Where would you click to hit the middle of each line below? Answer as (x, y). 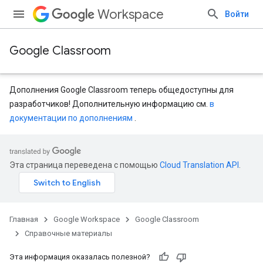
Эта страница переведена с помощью (85, 165)
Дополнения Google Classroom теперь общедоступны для (122, 90)
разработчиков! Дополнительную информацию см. (109, 104)
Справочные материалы (68, 233)
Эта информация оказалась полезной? (80, 257)
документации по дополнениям (71, 118)
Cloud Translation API (199, 165)
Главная (24, 219)
